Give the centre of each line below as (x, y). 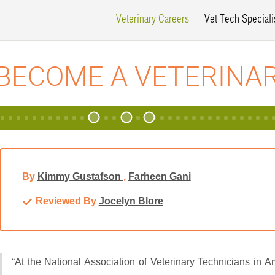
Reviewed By (67, 201)
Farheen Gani (159, 177)
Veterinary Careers (153, 20)
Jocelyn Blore (131, 201)
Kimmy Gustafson (80, 177)
